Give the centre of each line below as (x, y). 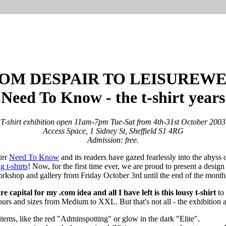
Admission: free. (113, 140)
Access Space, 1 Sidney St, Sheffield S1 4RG (113, 131)
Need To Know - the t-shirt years (113, 97)
